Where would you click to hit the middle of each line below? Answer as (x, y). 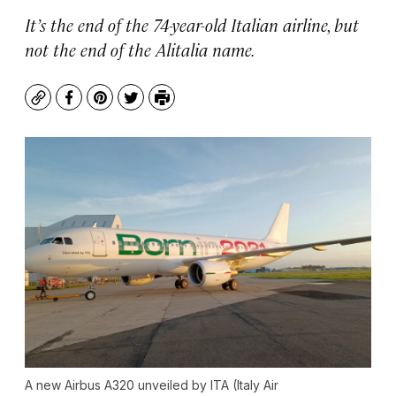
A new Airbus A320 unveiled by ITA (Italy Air (152, 385)
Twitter (155, 106)
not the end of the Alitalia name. (140, 49)
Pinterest (131, 106)
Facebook (101, 106)
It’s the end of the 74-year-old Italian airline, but (192, 24)
